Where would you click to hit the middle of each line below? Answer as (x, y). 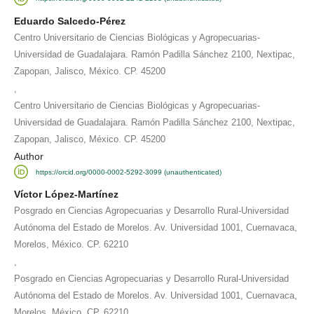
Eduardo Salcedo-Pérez (70, 21)
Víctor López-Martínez (66, 194)
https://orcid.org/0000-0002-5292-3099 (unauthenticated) (128, 172)
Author (29, 156)
